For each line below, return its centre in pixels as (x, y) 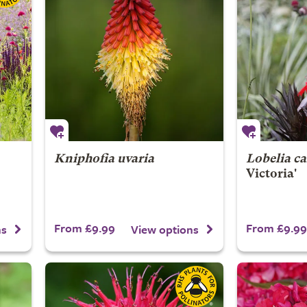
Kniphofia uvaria (104, 159)
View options (165, 229)
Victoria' (271, 174)
